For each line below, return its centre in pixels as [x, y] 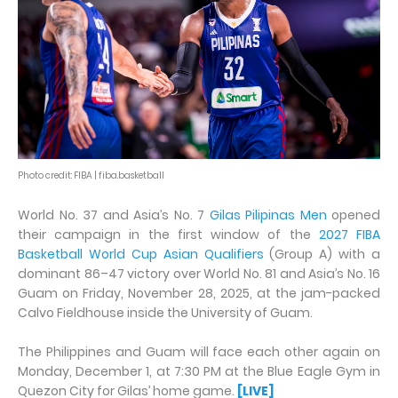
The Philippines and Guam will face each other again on [199, 352]
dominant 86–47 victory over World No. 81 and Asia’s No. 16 [199, 274]
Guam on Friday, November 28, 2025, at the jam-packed [199, 294]
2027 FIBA [350, 235]
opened [353, 215]
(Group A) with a [322, 255]
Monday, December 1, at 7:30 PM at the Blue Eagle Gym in [199, 372]
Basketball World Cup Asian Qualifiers [141, 255]
